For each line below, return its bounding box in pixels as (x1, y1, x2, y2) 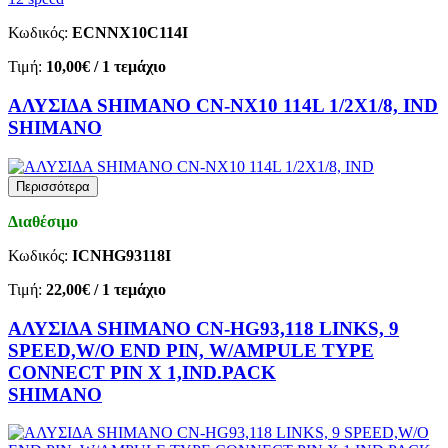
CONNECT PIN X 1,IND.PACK (8, 361, 276, 383)
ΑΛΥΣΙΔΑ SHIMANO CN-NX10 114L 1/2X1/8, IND (8, 95, 438, 117)
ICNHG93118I (72, 246, 171, 264)
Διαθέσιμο (8, 212, 78, 230)
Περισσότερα (16, 178, 90, 194)
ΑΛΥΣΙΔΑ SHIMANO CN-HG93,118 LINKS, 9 (8, 317, 399, 339)
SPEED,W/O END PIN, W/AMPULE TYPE (8, 339, 374, 361)
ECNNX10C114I (72, 24, 188, 42)
